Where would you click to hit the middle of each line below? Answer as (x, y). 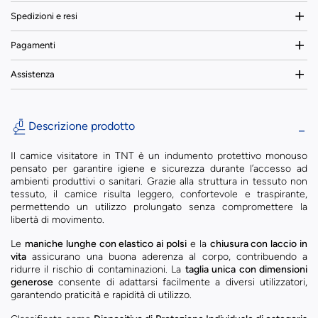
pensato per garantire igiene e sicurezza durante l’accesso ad (159, 169)
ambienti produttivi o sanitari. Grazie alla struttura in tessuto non (159, 181)
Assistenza (33, 74)
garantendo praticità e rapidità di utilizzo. (101, 295)
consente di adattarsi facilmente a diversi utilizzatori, (180, 282)
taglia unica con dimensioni (246, 269)
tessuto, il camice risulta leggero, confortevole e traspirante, (159, 194)
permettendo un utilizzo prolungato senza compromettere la (159, 207)
